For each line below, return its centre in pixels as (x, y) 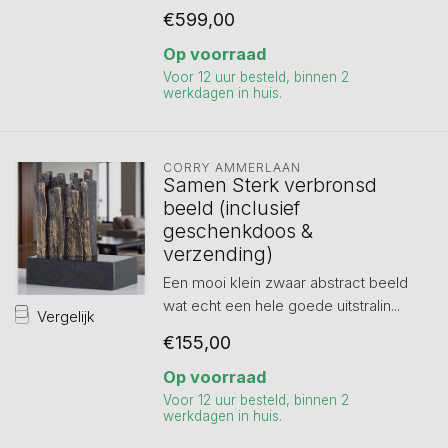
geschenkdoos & (237, 231)
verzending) (217, 254)
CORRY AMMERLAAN (231, 167)
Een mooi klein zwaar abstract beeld (285, 282)
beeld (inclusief (231, 208)
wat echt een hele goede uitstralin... (281, 305)
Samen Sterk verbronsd (269, 185)
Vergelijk (66, 316)
